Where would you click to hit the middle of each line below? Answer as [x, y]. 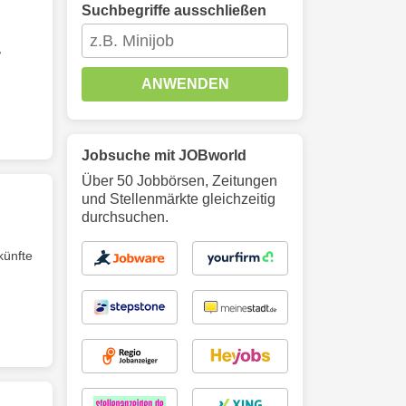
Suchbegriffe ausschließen [174, 10]
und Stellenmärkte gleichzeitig [179, 199]
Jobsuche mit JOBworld [164, 155]
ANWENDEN [185, 84]
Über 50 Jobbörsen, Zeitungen [179, 181]
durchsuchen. [125, 217]
